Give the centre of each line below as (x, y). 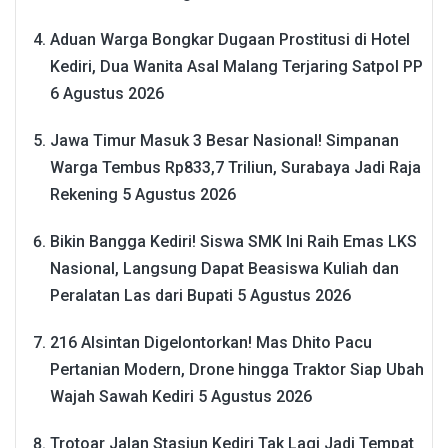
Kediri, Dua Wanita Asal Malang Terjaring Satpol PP (236, 66)
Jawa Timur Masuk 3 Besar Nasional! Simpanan (224, 140)
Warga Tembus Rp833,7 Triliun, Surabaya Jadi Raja (235, 167)
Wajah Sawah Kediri (122, 396)
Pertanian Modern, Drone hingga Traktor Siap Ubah (237, 369)
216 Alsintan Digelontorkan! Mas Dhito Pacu (211, 342)
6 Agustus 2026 (107, 93)
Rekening (84, 194)
